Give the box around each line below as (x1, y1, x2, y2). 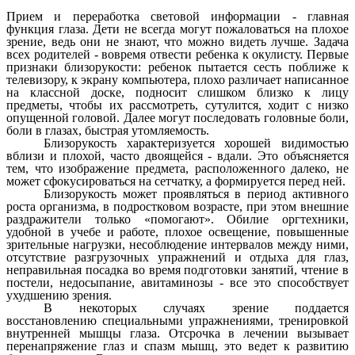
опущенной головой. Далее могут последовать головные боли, (6, 110, 349, 124)
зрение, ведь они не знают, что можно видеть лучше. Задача (6, 34, 349, 48)
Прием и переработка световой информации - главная (6, 9, 349, 23)
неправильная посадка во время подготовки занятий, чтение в (6, 262, 349, 277)
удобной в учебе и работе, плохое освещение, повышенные (6, 224, 349, 239)
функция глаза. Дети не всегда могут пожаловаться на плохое (6, 21, 349, 36)
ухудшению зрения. (6, 288, 112, 302)
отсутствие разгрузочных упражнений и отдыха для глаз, (6, 250, 349, 264)
